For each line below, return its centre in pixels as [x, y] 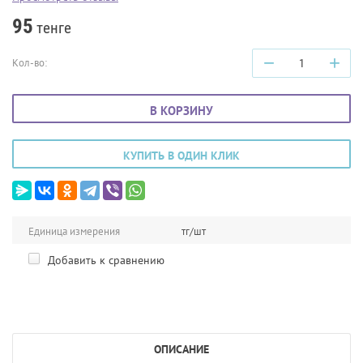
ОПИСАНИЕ [181, 349]
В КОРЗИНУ [181, 110]
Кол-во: [30, 62]
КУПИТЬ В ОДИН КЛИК [181, 155]
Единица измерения [74, 231]
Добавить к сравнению [105, 260]
